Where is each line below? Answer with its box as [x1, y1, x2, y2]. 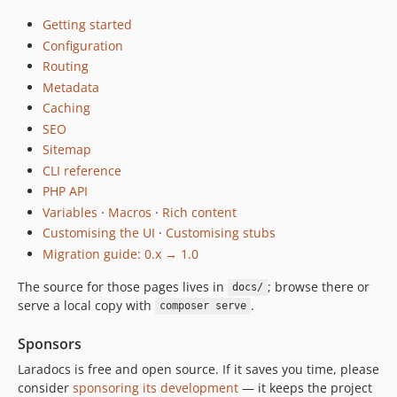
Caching [43, 99, 90, 116]
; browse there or [267, 277, 370, 295]
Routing [43, 58, 89, 74]
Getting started [43, 16, 132, 33]
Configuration [43, 36, 123, 54]
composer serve [159, 300, 246, 313]
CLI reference [43, 161, 121, 179]
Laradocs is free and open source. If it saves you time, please [18, 360, 379, 378]
